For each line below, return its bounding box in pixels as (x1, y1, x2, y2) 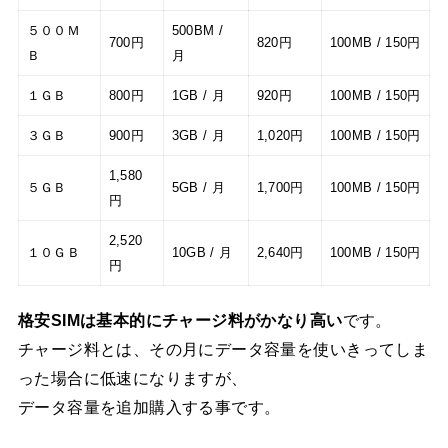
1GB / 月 (171, 88, 225, 104)
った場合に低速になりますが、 (17, 368, 248, 387)
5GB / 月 (171, 180, 225, 196)
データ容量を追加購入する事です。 (17, 397, 281, 416)
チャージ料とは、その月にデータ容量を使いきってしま (17, 339, 429, 358)
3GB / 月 (171, 128, 225, 144)
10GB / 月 (171, 245, 233, 261)
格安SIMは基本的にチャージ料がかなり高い (17, 310, 343, 329)
